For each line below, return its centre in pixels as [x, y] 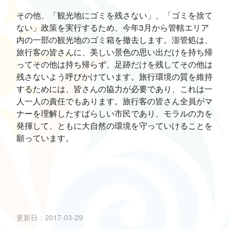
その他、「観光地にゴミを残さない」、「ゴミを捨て [114, 15]
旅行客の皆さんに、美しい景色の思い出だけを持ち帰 [114, 52]
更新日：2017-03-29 [50, 217]
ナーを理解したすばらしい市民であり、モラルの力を [114, 113]
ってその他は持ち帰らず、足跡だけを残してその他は [114, 64]
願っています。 [45, 138]
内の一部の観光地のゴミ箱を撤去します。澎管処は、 [114, 39]
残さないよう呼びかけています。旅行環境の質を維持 [114, 76]
